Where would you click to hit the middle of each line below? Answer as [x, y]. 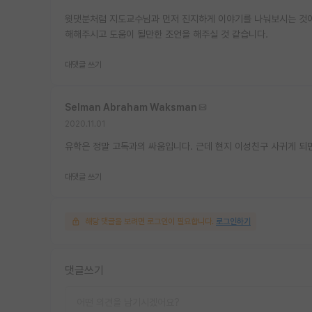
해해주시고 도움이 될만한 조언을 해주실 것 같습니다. [166, 34]
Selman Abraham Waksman [131, 107]
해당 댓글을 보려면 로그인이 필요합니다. [149, 221]
